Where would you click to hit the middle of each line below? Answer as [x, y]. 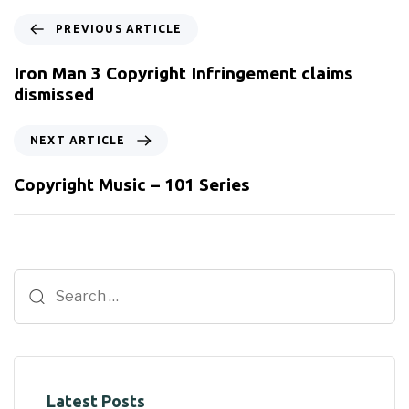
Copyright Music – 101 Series [132, 184]
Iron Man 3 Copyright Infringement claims [184, 73]
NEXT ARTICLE [78, 140]
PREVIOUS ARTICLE [119, 28]
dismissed [54, 94]
